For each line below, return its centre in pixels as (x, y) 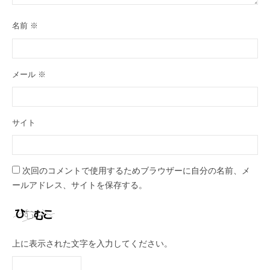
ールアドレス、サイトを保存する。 (80, 186)
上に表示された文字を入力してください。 (92, 244)
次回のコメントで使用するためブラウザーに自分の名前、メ (136, 171)
